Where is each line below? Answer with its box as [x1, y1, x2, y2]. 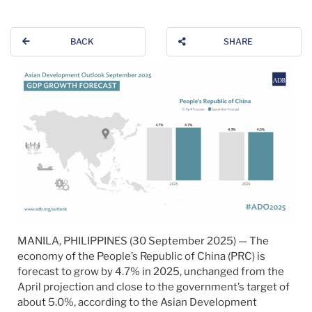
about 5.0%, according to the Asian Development [17, 296, 257, 309]
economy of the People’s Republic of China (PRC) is [17, 250, 265, 263]
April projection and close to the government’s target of [17, 281, 290, 294]
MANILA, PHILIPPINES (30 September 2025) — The [17, 235, 269, 248]
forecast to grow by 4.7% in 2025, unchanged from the [17, 265, 284, 279]
